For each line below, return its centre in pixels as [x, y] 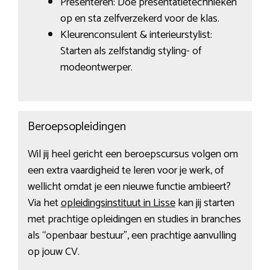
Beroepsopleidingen [77, 127]
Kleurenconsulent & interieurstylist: [136, 35]
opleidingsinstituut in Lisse [118, 203]
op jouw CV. [53, 252]
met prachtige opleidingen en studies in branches [134, 220]
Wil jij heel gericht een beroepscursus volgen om [133, 155]
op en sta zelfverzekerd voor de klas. [140, 18]
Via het [44, 203]
